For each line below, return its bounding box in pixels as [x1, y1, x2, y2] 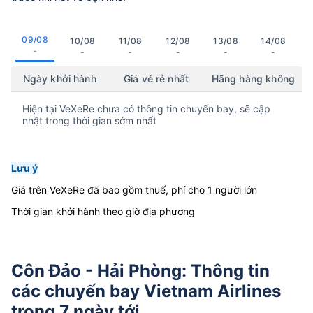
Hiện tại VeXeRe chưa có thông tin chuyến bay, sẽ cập [22, 103, 270, 115]
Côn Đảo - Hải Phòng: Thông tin [11, 260, 270, 281]
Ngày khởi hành [22, 73, 96, 85]
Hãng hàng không [211, 73, 295, 85]
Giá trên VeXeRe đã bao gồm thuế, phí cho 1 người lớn [11, 184, 257, 196]
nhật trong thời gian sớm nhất [22, 115, 156, 127]
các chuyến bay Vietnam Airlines [11, 280, 281, 301]
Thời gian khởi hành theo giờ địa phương [11, 205, 195, 218]
